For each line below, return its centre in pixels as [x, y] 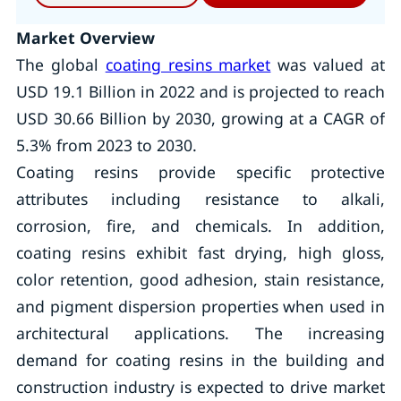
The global [60, 64]
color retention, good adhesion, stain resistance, [200, 279]
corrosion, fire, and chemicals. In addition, [200, 226]
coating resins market [188, 64]
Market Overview [85, 38]
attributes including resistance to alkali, [200, 199]
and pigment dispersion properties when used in [200, 306]
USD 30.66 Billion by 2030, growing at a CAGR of [200, 118]
